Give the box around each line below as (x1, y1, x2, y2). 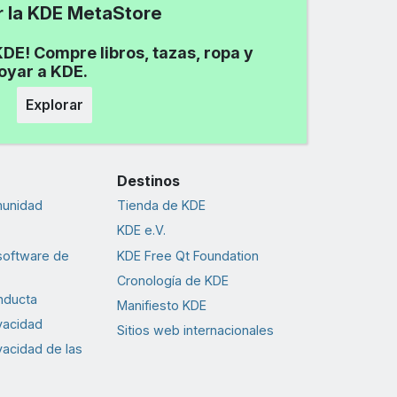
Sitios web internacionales (116, 323, 274, 339)
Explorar (25, 95, 83, 113)
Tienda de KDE (116, 198, 206, 214)
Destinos (116, 171, 180, 190)
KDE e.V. (116, 222, 166, 238)
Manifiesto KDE (116, 297, 206, 313)
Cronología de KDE (116, 272, 229, 288)
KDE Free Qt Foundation (116, 247, 259, 263)
